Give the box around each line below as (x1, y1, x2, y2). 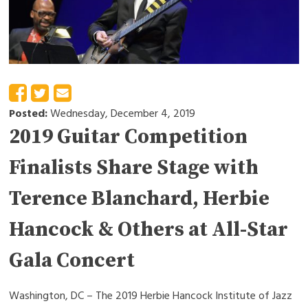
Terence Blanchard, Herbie (9, 186, 270, 212)
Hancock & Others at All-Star (9, 217, 289, 243)
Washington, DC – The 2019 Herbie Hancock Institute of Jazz (9, 287, 293, 305)
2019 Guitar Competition (9, 124, 248, 151)
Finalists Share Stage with (9, 155, 259, 181)
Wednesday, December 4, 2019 (50, 104, 196, 123)
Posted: (9, 104, 51, 123)
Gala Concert (9, 247, 135, 274)
